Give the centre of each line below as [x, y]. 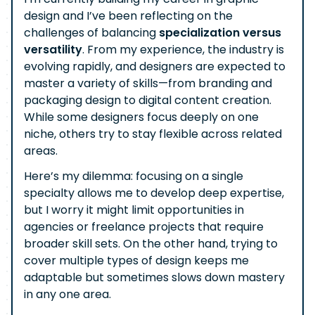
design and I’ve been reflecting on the [128, 16]
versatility [53, 50]
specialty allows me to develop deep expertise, [154, 193]
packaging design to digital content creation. [148, 100]
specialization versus [220, 33]
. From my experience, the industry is [183, 50]
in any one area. [67, 294]
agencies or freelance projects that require [144, 227]
